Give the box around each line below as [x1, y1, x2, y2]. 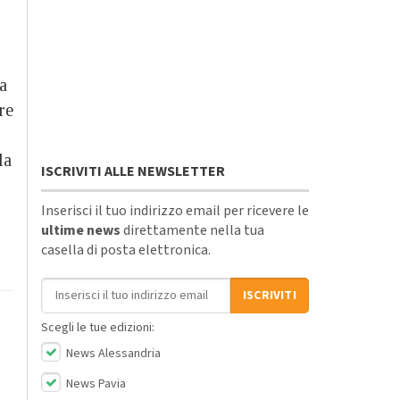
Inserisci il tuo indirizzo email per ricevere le [41, 200, 309, 221]
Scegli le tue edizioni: [41, 318, 154, 337]
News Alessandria [63, 344, 161, 362]
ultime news [41, 220, 121, 240]
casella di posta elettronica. [41, 239, 211, 260]
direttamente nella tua [121, 220, 264, 240]
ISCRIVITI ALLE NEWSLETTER [41, 161, 225, 181]
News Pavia [63, 374, 126, 393]
